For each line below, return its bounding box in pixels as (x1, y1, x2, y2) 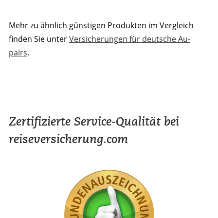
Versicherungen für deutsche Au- (69, 33, 190, 44)
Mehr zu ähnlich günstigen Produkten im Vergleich (8, 19, 194, 31)
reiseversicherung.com (8, 131, 128, 146)
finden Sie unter (8, 33, 69, 44)
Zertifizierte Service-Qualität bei (8, 113, 179, 129)
